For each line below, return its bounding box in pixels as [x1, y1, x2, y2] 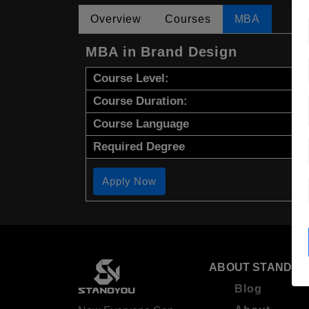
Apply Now [102, 175, 157, 188]
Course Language [93, 117, 189, 131]
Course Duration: [93, 94, 188, 108]
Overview [90, 13, 142, 26]
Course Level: [93, 72, 169, 86]
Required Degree [93, 140, 185, 154]
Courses [165, 13, 211, 26]
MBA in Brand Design [86, 44, 238, 60]
